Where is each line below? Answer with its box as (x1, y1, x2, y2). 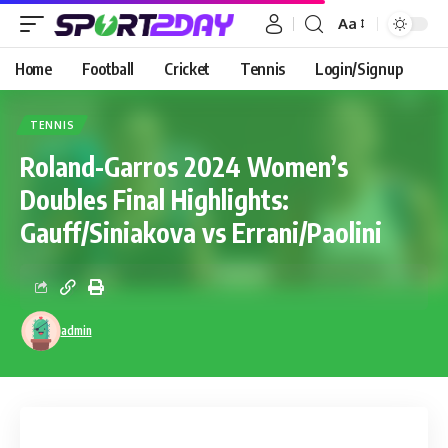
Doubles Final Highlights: (20, 183, 289, 216)
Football (81, 59, 135, 79)
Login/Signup (315, 59, 403, 79)
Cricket (164, 59, 210, 79)
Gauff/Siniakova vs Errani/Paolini (20, 216, 382, 249)
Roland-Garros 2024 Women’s (20, 150, 348, 183)
